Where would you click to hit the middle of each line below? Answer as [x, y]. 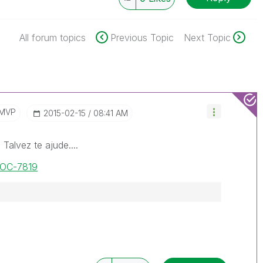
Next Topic [207, 38]
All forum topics [52, 38]
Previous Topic [142, 38]
